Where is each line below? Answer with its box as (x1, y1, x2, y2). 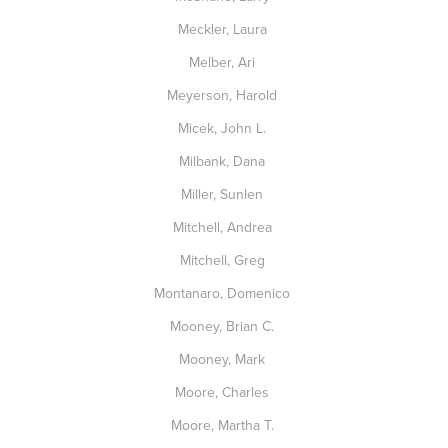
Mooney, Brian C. (170, 316, 278, 336)
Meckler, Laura (177, 19, 271, 39)
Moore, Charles (175, 382, 273, 402)
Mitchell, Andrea (172, 217, 276, 237)
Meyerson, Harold (167, 85, 281, 105)
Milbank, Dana (179, 151, 269, 171)
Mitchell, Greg (179, 250, 269, 270)
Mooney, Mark (179, 349, 269, 369)
